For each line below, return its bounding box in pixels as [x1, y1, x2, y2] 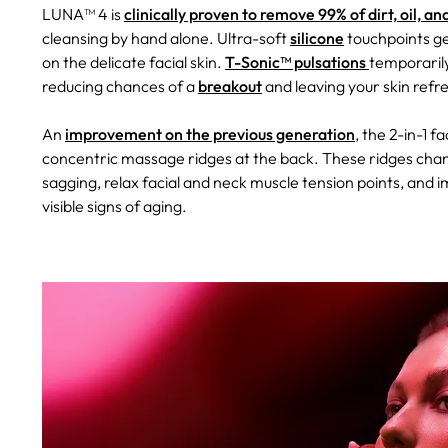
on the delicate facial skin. [42, 51, 225, 72]
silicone [290, 27, 344, 48]
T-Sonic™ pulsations [225, 51, 369, 72]
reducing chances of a [42, 75, 198, 96]
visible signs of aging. [42, 195, 187, 216]
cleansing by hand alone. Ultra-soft [42, 27, 290, 48]
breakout [198, 75, 262, 96]
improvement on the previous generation [65, 123, 355, 144]
